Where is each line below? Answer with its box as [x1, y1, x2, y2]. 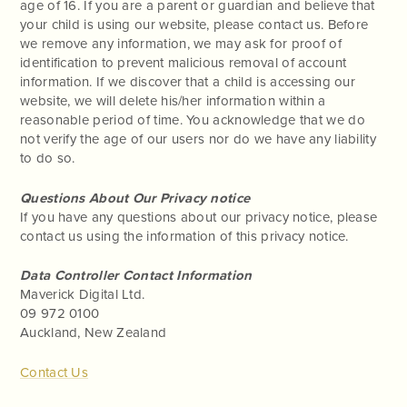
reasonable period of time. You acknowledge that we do [20, 112, 365, 129]
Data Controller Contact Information [20, 267, 253, 284]
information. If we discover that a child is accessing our [20, 74, 356, 91]
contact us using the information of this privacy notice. [20, 227, 349, 244]
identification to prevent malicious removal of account [20, 55, 347, 72]
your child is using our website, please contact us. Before [20, 16, 369, 34]
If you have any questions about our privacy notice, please [20, 208, 378, 225]
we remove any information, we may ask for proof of [20, 35, 342, 53]
